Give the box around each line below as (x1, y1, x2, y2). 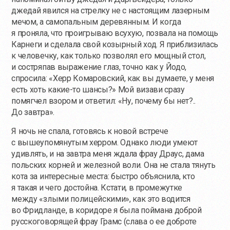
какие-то (48, 85, 81, 95)
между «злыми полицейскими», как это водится (11, 194, 190, 204)
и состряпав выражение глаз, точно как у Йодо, (11, 62, 187, 72)
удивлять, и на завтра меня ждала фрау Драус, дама (11, 149, 204, 159)
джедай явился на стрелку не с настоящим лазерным (11, 6, 210, 16)
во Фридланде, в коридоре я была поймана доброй (11, 205, 202, 216)
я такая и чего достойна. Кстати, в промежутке (11, 183, 183, 193)
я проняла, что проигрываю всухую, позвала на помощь (11, 28, 219, 39)
